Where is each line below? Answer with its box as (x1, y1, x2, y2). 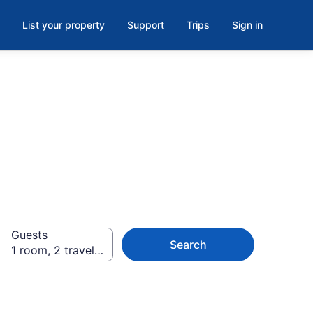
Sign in (232, 19, 263, 31)
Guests (11, 228, 48, 242)
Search (169, 238, 207, 252)
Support (127, 19, 164, 31)
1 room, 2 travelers (11, 243, 110, 257)
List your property (22, 19, 105, 31)
